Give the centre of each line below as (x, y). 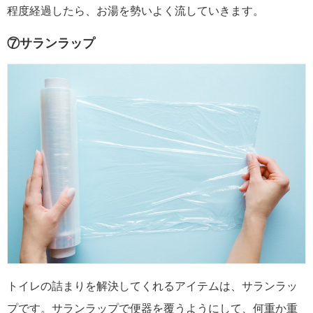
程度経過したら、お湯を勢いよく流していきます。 (136, 10)
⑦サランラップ (51, 43)
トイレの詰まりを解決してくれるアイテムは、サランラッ (152, 286)
